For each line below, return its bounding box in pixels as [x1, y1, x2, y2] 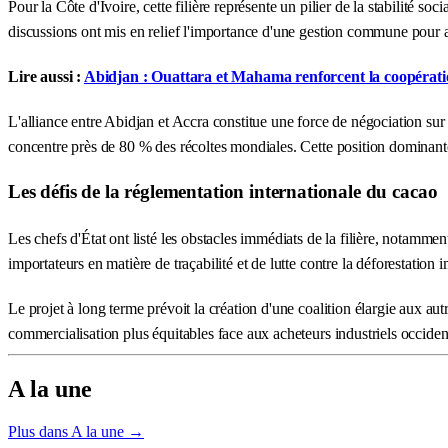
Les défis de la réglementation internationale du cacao [8, 181, 438, 203]
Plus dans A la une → [8, 423, 144, 441]
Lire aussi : [8, 67, 84, 85]
